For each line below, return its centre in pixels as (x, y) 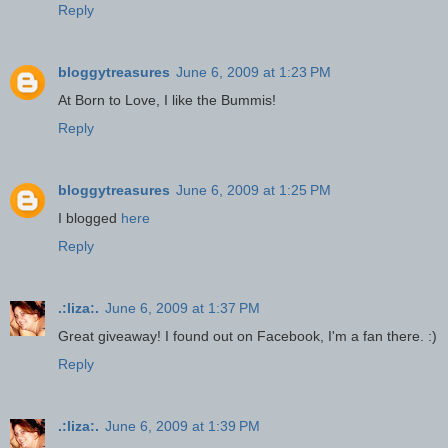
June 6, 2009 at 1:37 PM (182, 307)
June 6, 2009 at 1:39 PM (182, 425)
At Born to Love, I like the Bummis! (167, 100)
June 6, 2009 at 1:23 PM (253, 72)
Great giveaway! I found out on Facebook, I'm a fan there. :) (247, 335)
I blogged (89, 217)
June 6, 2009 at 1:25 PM (253, 189)
